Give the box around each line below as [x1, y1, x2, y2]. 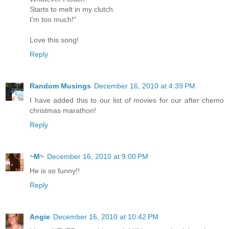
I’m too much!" [30, 15, 76, 24]
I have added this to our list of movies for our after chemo [30, 96, 224, 104]
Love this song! [30, 35, 79, 44]
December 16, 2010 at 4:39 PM [94, 81, 195, 90]
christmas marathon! [30, 106, 96, 114]
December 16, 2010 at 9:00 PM [47, 152, 148, 161]
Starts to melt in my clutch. [30, 5, 115, 13]
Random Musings [30, 81, 91, 90]
